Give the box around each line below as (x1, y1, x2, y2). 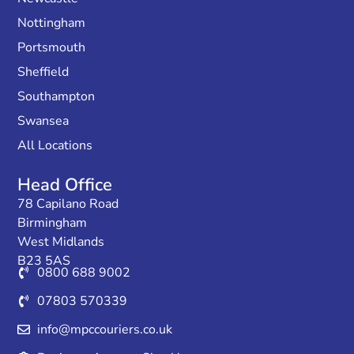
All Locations (17, 137, 93, 155)
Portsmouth (17, 39, 86, 57)
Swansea (17, 112, 70, 130)
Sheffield (17, 63, 70, 81)
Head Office (17, 173, 113, 198)
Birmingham (17, 214, 88, 232)
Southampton (17, 88, 96, 106)
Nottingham (17, 14, 86, 32)
